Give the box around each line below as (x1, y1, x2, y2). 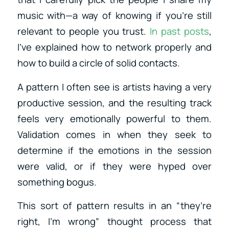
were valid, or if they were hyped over (17, 159, 212, 173)
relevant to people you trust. (17, 24, 150, 38)
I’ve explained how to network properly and (17, 40, 212, 54)
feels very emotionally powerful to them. (17, 111, 212, 125)
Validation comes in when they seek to (17, 127, 212, 141)
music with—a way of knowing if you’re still (17, 8, 212, 22)
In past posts (150, 24, 210, 38)
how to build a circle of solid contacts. (17, 56, 180, 70)
